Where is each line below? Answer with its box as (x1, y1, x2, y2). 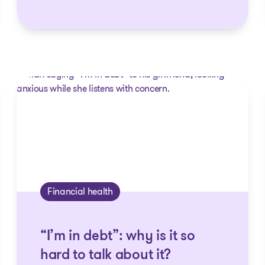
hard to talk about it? (40, 248, 171, 263)
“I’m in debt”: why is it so (40, 230, 195, 244)
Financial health (47, 185, 113, 198)
